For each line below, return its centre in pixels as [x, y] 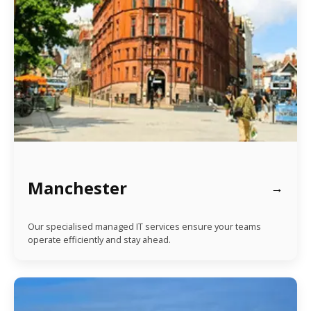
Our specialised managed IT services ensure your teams [144, 226]
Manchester [77, 187]
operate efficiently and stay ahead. [99, 239]
